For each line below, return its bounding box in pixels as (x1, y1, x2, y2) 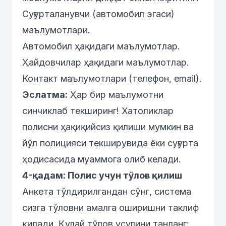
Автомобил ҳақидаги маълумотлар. (22, 41, 180, 51)
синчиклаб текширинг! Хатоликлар (22, 105, 174, 116)
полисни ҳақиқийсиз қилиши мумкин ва (22, 122, 194, 132)
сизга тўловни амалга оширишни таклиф (22, 202, 199, 213)
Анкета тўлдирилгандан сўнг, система (22, 186, 191, 197)
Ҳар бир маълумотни (68, 89, 163, 100)
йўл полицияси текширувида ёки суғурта (22, 138, 198, 148)
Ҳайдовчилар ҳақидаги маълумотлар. (22, 57, 189, 68)
